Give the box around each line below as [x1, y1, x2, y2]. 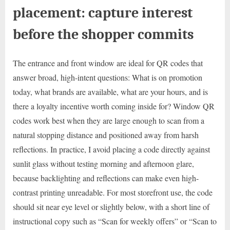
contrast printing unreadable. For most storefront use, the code [13, 187, 213, 198]
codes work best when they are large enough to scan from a [13, 115, 204, 126]
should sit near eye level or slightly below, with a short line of [13, 201, 209, 213]
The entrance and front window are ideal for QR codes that [13, 57, 203, 69]
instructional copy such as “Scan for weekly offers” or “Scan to [13, 216, 217, 227]
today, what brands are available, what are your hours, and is [13, 86, 208, 98]
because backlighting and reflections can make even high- [13, 172, 199, 184]
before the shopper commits [13, 26, 194, 43]
